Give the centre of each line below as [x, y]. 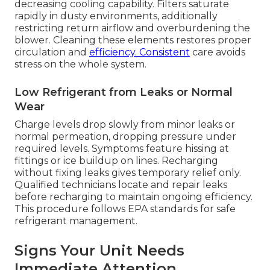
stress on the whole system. [80, 64]
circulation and [52, 52]
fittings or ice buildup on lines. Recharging [116, 161]
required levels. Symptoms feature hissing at [122, 149]
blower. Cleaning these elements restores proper [133, 40]
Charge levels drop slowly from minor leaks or [125, 125]
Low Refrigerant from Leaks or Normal [124, 93]
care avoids [218, 52]
